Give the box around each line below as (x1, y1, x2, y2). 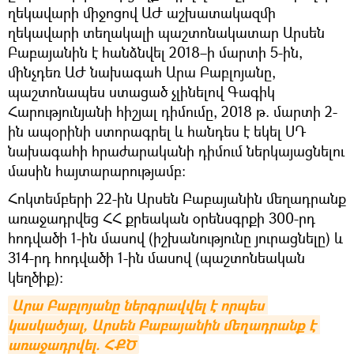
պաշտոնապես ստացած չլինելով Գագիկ (8, 81, 275, 101)
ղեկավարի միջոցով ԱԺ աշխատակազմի (8, 2, 276, 22)
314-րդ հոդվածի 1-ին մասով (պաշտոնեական (8, 247, 305, 267)
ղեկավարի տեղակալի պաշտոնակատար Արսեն (8, 22, 325, 42)
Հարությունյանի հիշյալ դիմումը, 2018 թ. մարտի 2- (8, 101, 337, 121)
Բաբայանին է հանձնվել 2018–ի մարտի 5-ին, (8, 42, 303, 62)
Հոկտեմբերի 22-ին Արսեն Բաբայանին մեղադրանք (8, 188, 346, 208)
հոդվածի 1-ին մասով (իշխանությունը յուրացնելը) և (8, 228, 343, 247)
